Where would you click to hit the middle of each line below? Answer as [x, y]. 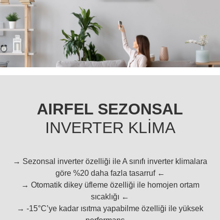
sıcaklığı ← [110, 197]
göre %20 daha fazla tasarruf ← [110, 173]
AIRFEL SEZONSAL [110, 109]
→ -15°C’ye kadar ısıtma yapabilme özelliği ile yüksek [110, 209]
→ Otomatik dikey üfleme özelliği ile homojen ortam [110, 185]
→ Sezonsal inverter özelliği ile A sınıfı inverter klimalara [110, 162]
